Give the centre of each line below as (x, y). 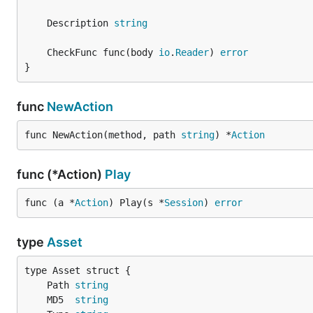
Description (80, 23)
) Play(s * (136, 203)
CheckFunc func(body (103, 52)
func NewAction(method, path (103, 135)
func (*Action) (61, 174)
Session (184, 203)
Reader (192, 52)
